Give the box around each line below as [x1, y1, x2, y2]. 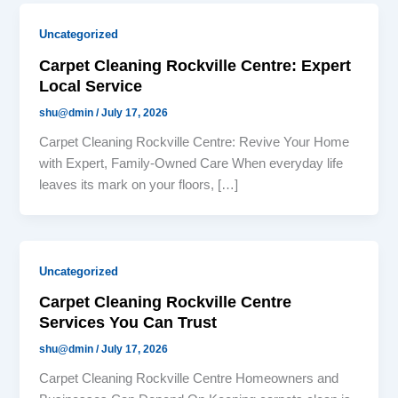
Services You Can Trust [39, 313, 218, 332]
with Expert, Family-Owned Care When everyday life [39, 155, 344, 171]
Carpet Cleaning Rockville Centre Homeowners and [39, 371, 339, 386]
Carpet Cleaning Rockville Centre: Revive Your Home [39, 134, 350, 149]
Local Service [39, 76, 143, 96]
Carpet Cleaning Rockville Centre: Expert [39, 56, 352, 76]
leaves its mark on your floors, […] [39, 177, 239, 192]
